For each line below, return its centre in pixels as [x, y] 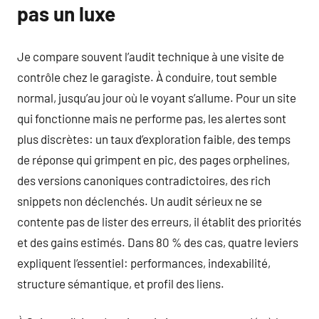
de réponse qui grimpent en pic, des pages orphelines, [153, 159]
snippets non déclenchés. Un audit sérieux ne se [140, 200]
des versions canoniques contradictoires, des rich [144, 180]
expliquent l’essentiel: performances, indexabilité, [144, 262]
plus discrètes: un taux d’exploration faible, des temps [154, 138]
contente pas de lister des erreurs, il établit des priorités [159, 221]
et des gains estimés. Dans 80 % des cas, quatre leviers [158, 242]
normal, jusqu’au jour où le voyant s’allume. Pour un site [157, 97]
